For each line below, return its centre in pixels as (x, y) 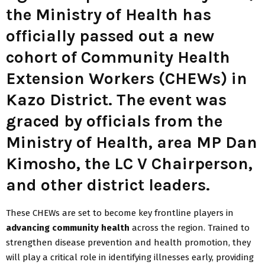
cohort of (43, 57)
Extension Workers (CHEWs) (117, 78)
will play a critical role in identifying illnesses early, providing (130, 257)
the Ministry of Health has (109, 14)
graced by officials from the (114, 121)
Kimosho (41, 163)
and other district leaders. (108, 185)
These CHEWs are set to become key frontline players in (120, 213)
